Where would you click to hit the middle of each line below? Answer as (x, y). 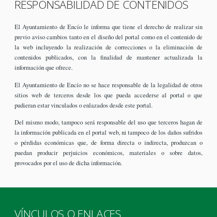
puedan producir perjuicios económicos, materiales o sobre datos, (108, 153)
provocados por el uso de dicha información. (68, 163)
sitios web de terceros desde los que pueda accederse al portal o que (108, 95)
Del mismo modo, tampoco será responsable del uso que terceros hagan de (108, 122)
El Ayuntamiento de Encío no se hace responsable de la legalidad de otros (108, 85)
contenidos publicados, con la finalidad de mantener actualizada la (108, 57)
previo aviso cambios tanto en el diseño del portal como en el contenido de (108, 37)
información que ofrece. (44, 68)
